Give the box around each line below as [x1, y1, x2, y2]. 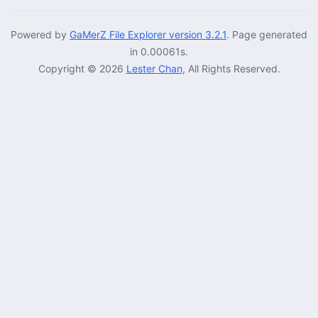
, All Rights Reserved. [182, 62, 280, 75]
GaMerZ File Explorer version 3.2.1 [70, 28, 226, 40]
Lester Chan [126, 62, 182, 75]
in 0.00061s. [130, 45, 188, 57]
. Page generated [226, 28, 307, 40]
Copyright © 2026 [38, 62, 126, 75]
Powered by [11, 28, 70, 40]
